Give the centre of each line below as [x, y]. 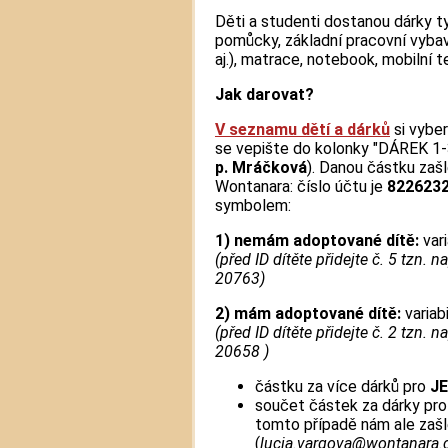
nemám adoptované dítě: [326, 240]
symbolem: [253, 205]
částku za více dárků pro [342, 386]
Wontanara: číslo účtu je [301, 186]
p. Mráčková [261, 167]
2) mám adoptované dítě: [308, 313]
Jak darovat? [264, 94]
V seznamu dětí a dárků [302, 129]
